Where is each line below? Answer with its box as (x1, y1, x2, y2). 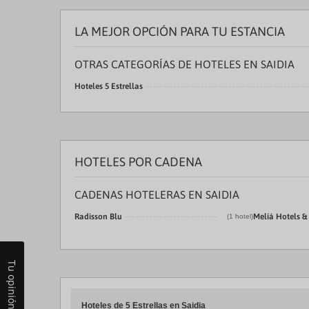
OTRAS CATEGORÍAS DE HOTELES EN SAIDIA (74, 58, 295, 70)
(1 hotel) (227, 212, 253, 220)
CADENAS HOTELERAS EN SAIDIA (74, 188, 239, 201)
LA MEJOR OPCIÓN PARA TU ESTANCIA (74, 24, 285, 39)
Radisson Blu (74, 212, 122, 221)
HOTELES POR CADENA (74, 154, 202, 169)
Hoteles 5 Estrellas (74, 81, 143, 91)
